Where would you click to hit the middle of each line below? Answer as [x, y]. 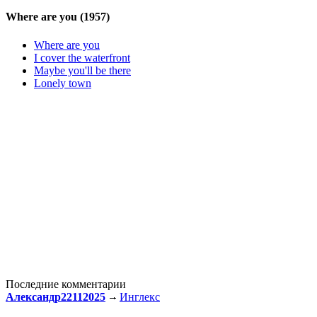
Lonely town [63, 83]
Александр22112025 [56, 296]
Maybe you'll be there [82, 70]
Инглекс [140, 296]
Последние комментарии [66, 284]
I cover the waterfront [82, 57]
